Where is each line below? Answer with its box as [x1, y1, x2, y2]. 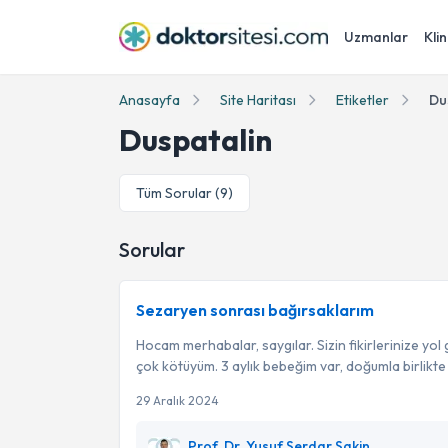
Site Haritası [220, 91, 296, 109]
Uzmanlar [344, 28, 408, 46]
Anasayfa [119, 91, 180, 109]
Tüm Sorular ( [136, 184, 220, 202]
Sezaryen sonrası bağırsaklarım [136, 300, 374, 320]
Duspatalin [119, 121, 272, 159]
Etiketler [336, 91, 389, 109]
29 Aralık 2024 [136, 393, 219, 408]
